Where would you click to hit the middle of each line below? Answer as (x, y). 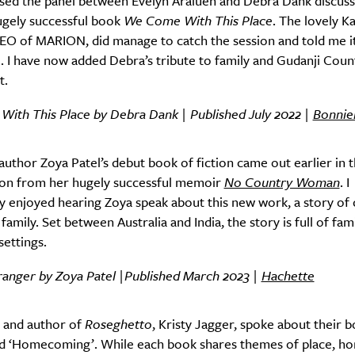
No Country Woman (282, 182)
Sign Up (177, 44)
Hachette (288, 275)
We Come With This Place (198, 20)
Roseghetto (118, 324)
